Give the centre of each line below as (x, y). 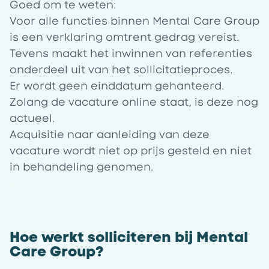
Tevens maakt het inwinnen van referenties (131, 53)
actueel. (32, 118)
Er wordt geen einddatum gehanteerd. (117, 86)
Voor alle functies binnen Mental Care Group (134, 21)
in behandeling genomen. (82, 167)
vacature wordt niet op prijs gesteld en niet (131, 151)
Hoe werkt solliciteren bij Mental (129, 237)
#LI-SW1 (31, 183)
